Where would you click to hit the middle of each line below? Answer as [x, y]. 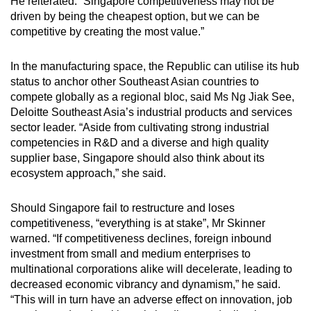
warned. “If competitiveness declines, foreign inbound [141, 238]
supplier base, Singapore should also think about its [137, 158]
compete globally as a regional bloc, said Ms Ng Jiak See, [152, 96]
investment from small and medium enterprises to [131, 253]
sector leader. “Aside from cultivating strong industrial [140, 127]
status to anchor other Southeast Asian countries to [135, 81]
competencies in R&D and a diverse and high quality [140, 142]
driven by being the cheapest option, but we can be [135, 16]
